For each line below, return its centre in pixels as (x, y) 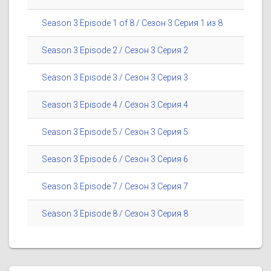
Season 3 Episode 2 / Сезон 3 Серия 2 (115, 51)
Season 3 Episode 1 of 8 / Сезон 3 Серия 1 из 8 (132, 23)
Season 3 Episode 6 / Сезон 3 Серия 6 (115, 159)
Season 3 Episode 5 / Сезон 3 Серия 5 (115, 132)
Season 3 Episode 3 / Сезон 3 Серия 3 (115, 78)
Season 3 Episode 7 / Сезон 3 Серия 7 (115, 187)
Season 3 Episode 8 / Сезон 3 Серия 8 (115, 214)
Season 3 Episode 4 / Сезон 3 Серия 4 (115, 105)
